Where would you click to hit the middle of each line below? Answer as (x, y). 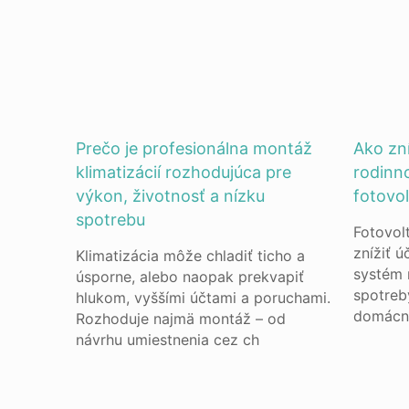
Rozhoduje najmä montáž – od (181, 319)
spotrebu (111, 220)
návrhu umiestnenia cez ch (168, 340)
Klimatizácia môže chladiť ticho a (191, 256)
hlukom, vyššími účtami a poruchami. (204, 298)
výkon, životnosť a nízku (171, 196)
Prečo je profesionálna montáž (194, 148)
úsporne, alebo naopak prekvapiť (190, 277)
